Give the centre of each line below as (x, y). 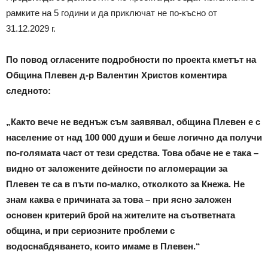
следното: (28, 90)
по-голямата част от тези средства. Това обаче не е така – (132, 153)
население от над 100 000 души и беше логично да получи (134, 137)
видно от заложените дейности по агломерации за (117, 168)
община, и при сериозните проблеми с (90, 230)
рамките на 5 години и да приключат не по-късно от (112, 13)
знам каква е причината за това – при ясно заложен (119, 199)
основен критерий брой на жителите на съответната (121, 215)
